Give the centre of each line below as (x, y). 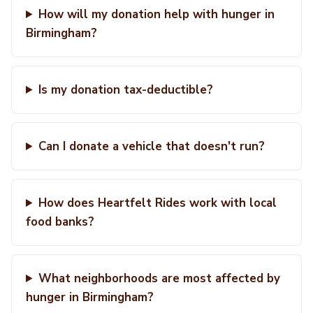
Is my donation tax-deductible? (125, 90)
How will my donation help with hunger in (156, 14)
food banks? (60, 222)
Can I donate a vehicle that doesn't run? (151, 146)
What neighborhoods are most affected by (159, 278)
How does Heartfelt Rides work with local (157, 203)
